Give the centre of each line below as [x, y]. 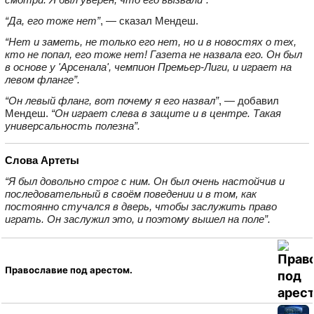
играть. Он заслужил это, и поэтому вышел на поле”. [138, 219]
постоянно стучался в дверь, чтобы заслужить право [141, 206]
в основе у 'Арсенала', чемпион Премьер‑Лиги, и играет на [148, 67]
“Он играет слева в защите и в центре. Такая [166, 113]
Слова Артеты [42, 160]
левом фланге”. [42, 79]
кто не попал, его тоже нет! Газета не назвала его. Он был [153, 54]
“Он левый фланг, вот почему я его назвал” [112, 100]
